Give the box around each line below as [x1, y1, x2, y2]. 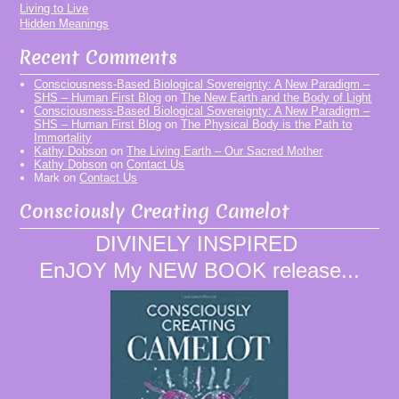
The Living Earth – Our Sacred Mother [126, 144, 323, 159]
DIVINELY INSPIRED [95, 232, 304, 256]
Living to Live [20, 2, 89, 16]
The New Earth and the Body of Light [181, 91, 372, 105]
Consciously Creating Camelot [20, 199, 290, 225]
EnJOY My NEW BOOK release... [39, 258, 360, 283]
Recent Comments [20, 45, 178, 71]
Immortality [34, 131, 93, 145]
